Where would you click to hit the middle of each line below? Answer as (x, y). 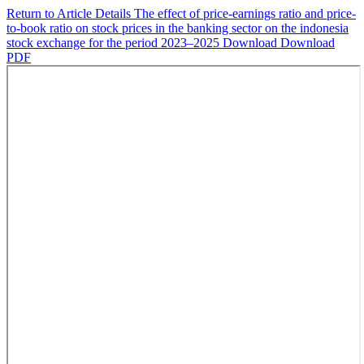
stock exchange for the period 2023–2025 (115, 43)
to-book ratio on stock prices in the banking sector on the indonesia (178, 28)
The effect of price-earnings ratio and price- (245, 13)
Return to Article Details (70, 13)
